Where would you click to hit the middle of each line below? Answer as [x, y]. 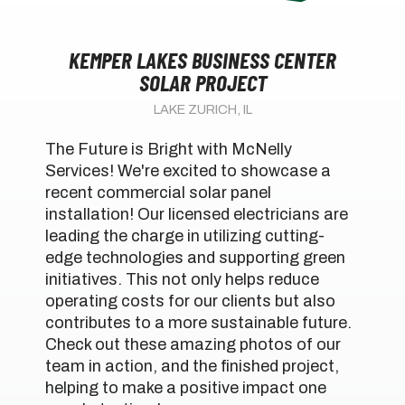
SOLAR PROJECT [202, 83]
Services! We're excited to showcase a [188, 171]
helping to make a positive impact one [186, 388]
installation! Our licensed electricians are [197, 215]
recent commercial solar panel [158, 193]
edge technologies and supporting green [195, 258]
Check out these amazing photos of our [193, 345]
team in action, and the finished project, [192, 367]
